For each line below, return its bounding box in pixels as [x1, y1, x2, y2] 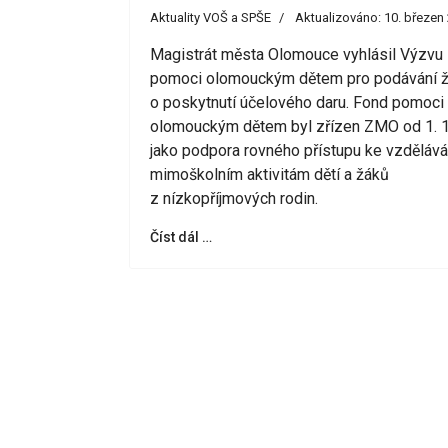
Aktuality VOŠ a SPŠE [150, 9, 271, 25]
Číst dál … [150, 228, 212, 245]
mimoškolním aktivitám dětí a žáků [150, 164, 389, 184]
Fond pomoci [353, 92, 444, 112]
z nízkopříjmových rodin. [150, 188, 318, 208]
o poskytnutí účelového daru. [150, 92, 353, 112]
